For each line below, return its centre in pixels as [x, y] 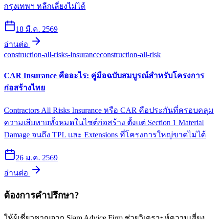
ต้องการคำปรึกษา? [42, 196]
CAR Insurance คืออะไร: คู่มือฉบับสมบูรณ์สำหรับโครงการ [104, 76]
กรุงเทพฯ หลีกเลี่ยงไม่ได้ [45, 6]
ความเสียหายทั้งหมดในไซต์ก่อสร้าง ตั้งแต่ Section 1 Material [104, 123]
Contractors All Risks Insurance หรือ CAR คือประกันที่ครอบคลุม [109, 110]
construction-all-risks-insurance [52, 54]
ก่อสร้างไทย [24, 88]
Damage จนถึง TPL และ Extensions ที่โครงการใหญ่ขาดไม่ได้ [105, 135]
